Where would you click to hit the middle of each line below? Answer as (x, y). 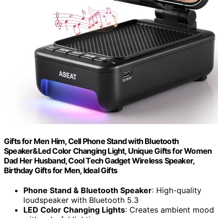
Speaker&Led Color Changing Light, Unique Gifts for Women (108, 151)
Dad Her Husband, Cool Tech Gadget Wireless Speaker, (99, 161)
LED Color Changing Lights (74, 210)
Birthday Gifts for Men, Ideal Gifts (61, 171)
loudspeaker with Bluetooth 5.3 (81, 200)
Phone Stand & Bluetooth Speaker (88, 191)
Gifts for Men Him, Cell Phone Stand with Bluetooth (91, 141)
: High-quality (177, 191)
